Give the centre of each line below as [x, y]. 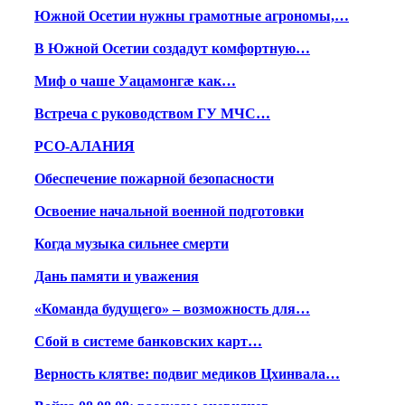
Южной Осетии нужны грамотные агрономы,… [192, 16]
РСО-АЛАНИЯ [85, 146]
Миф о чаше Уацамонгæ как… [135, 81]
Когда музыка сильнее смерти [132, 244]
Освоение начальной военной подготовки [169, 212]
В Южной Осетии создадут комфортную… [172, 49]
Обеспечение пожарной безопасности [154, 179]
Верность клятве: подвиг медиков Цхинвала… [187, 374]
